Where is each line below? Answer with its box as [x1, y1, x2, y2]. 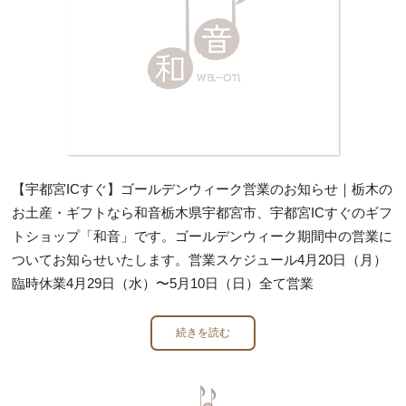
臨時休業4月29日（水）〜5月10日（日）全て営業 [12, 275, 314, 291]
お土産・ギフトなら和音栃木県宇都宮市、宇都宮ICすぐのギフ [12, 204, 393, 220]
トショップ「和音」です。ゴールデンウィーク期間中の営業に [12, 227, 393, 244]
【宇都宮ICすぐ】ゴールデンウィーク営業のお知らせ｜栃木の [12, 180, 393, 197]
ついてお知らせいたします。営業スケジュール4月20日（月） [12, 251, 388, 267]
